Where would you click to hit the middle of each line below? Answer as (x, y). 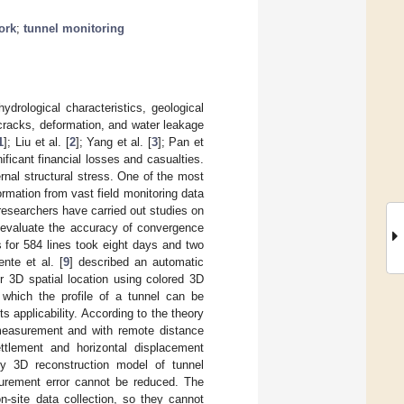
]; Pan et (181, 142)
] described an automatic (137, 262)
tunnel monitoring (74, 28)
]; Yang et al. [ (113, 142)
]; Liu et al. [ (37, 142)
